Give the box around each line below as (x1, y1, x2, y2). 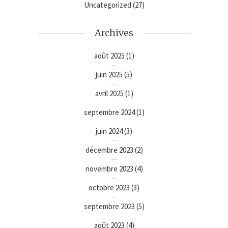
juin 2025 (96, 70, 123, 80)
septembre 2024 (83, 107, 135, 118)
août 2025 (94, 51, 125, 61)
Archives (95, 27, 133, 39)
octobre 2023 (89, 183, 130, 193)
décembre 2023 (85, 145, 133, 155)
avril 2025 (95, 89, 124, 99)
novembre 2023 (85, 164, 133, 174)
